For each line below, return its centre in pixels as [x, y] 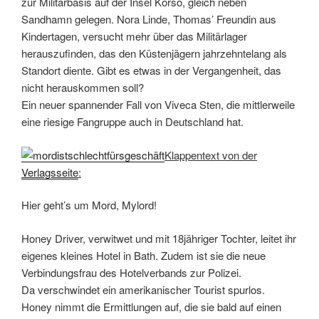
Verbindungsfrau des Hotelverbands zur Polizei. [131, 272]
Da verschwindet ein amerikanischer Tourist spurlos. [143, 289]
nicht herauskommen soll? [83, 88]
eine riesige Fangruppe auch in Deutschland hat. [132, 122]
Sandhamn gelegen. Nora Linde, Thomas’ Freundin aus [149, 19]
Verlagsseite [50, 172]
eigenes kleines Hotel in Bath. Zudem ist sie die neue [143, 255]
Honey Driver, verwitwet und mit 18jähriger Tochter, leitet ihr [159, 238]
